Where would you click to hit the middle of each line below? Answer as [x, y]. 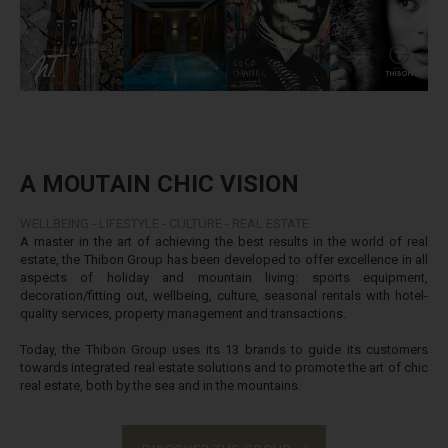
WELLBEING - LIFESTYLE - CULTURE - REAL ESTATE [164, 223]
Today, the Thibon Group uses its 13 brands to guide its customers [224, 349]
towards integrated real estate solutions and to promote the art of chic [224, 367]
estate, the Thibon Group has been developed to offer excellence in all [224, 259]
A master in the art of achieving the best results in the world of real [224, 241]
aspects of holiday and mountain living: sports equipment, [224, 277]
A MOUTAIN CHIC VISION [159, 183]
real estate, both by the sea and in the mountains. [160, 385]
